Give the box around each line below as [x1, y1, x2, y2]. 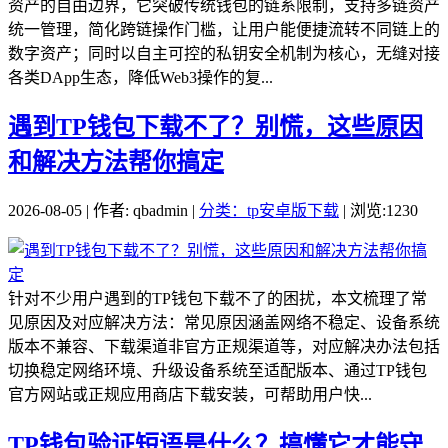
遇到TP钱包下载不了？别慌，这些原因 [8, 114, 423, 141]
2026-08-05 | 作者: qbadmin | [8, 202, 199, 220]
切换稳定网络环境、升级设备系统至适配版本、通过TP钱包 [8, 362, 427, 380]
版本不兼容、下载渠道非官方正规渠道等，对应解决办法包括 [8, 338, 440, 356]
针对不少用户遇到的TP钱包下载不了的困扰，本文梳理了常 [8, 290, 427, 308]
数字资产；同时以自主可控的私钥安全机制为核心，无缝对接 [8, 44, 440, 62]
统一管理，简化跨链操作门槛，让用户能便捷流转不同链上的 [8, 20, 440, 38]
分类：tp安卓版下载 [199, 202, 339, 220]
